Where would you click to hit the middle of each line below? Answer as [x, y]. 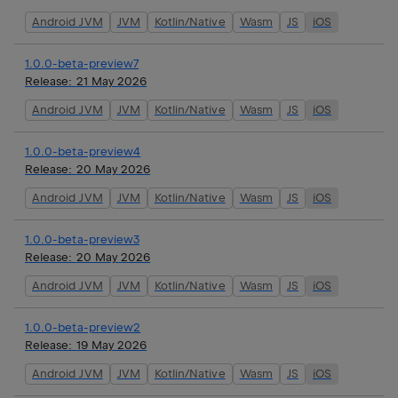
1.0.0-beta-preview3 [83, 239]
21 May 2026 [111, 81]
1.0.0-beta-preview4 [83, 151]
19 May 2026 [111, 345]
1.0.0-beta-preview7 [82, 63]
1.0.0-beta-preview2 [83, 327]
